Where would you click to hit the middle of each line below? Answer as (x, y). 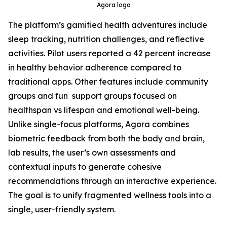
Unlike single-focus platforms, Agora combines (99, 124)
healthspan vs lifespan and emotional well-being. (104, 110)
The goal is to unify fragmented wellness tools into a (110, 195)
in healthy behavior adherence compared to (95, 68)
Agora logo (113, 5)
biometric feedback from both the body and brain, (106, 139)
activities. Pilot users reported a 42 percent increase (109, 53)
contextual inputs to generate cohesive (85, 167)
